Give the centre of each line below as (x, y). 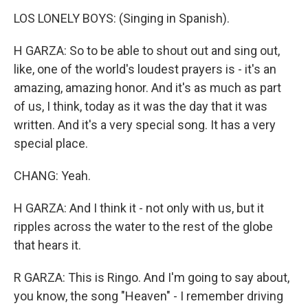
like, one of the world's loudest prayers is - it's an (145, 69)
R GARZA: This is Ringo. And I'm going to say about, (152, 277)
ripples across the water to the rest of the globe (143, 227)
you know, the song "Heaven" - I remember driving (148, 296)
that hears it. (47, 245)
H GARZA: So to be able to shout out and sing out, (147, 51)
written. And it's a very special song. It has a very (145, 125)
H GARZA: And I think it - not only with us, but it (139, 208)
